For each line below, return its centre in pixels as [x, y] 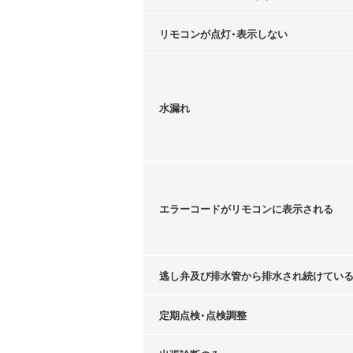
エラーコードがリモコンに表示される [246, 208]
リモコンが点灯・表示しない [223, 33]
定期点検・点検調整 [203, 314]
